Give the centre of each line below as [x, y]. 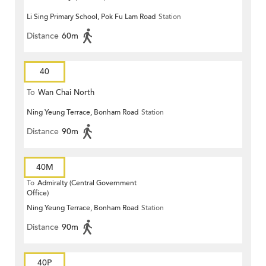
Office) [38, 193]
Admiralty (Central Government [87, 183]
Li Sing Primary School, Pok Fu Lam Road [91, 17]
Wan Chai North [66, 93]
